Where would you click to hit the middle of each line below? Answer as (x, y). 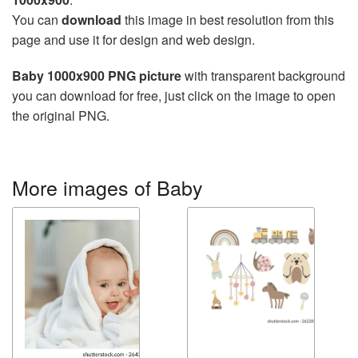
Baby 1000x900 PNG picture (97, 76)
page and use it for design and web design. (133, 40)
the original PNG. (61, 116)
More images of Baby (107, 187)
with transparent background (263, 76)
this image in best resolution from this (228, 20)
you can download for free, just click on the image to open (174, 96)
